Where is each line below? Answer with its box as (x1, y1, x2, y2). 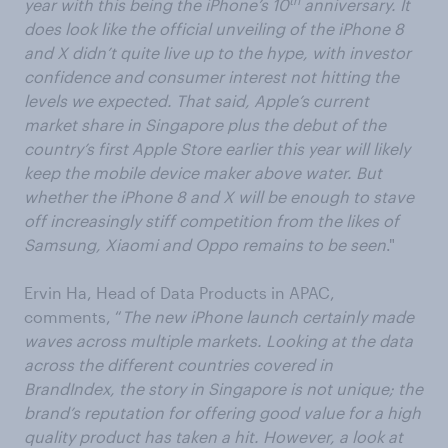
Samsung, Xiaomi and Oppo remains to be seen (24, 235, 386, 255)
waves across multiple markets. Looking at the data (24, 331, 413, 351)
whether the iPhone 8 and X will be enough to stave (24, 187, 414, 207)
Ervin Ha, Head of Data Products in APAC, (24, 283, 335, 303)
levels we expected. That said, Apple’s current (24, 91, 369, 111)
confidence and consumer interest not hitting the (24, 67, 399, 87)
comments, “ (24, 307, 122, 327)
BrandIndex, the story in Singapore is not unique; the (24, 379, 423, 399)
